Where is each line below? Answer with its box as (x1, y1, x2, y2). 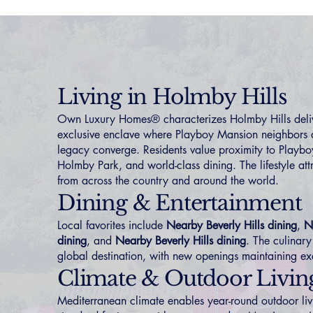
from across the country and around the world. (57, 173, 279, 188)
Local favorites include (57, 218, 166, 233)
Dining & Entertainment (57, 190, 302, 216)
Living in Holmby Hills (57, 84, 287, 110)
